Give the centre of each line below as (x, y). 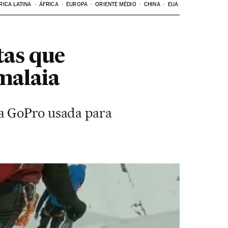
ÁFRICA (49, 4)
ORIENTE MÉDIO (116, 4)
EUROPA (77, 4)
